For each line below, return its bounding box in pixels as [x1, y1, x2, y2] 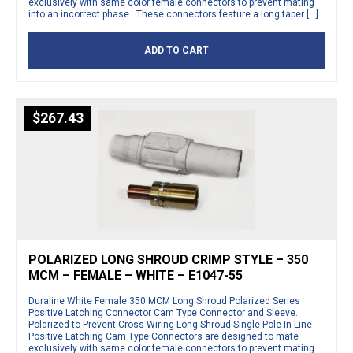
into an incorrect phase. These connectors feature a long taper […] [28, 8, 318, 20]
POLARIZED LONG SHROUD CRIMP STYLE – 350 [28, 251, 308, 267]
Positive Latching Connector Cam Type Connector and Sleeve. [28, 307, 298, 318]
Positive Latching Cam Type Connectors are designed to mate [28, 330, 299, 342]
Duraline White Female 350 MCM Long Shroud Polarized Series [28, 295, 300, 307]
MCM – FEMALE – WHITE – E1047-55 [28, 267, 243, 283]
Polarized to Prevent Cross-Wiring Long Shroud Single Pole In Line [28, 318, 312, 330]
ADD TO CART [144, 44, 209, 56]
